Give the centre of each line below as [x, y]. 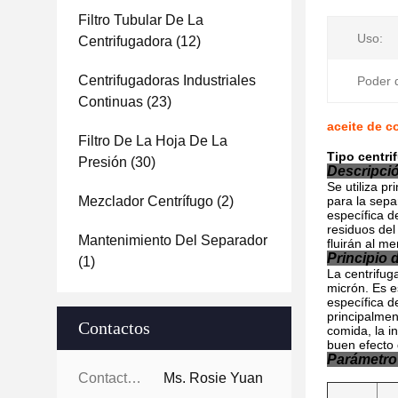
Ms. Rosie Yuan [213, 378]
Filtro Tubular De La [141, 20]
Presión [103, 162]
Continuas [111, 102]
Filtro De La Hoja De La [153, 141]
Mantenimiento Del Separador [173, 240]
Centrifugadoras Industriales [167, 80]
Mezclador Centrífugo [146, 201]
